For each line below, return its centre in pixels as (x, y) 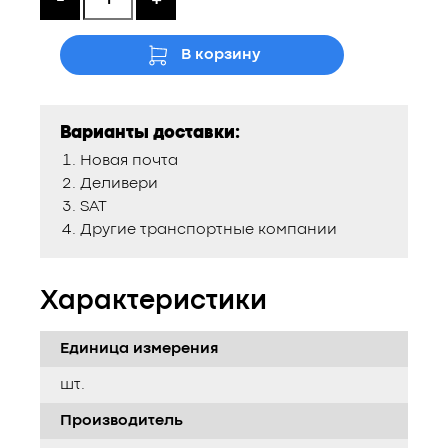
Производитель (121, 421)
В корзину (220, 55)
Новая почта (129, 161)
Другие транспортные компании (208, 230)
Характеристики (153, 302)
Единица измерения (139, 349)
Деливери (119, 184)
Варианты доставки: (150, 133)
